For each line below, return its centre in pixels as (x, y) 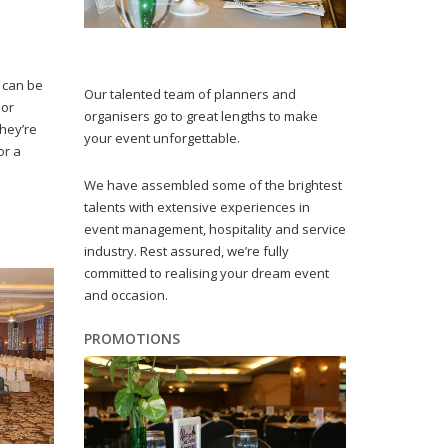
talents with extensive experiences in (196, 206)
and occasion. (125, 294)
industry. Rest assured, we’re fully (186, 250)
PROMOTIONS (131, 338)
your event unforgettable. (161, 137)
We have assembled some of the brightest (212, 184)
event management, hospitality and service (214, 228)
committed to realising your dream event (206, 272)
